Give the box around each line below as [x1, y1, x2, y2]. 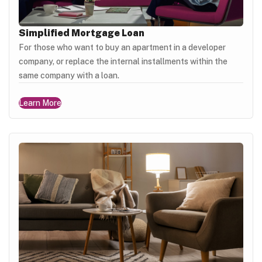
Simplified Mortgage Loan [19, 27, 144, 39]
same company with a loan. [19, 71, 119, 81]
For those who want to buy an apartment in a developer [19, 43, 226, 53]
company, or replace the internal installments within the [19, 57, 227, 67]
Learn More [19, 98, 61, 108]
